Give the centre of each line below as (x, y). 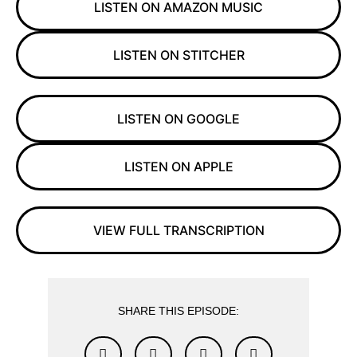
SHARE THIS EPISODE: (178, 310)
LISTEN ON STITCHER (178, 55)
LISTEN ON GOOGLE (178, 119)
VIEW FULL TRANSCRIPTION (178, 230)
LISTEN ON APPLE (178, 167)
